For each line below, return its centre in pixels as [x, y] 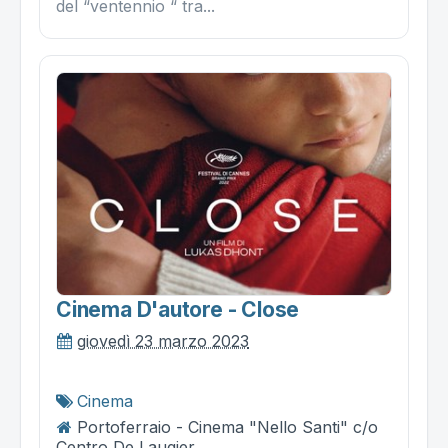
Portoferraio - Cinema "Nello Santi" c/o [227, 427]
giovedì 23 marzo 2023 [163, 341]
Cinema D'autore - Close [178, 310]
